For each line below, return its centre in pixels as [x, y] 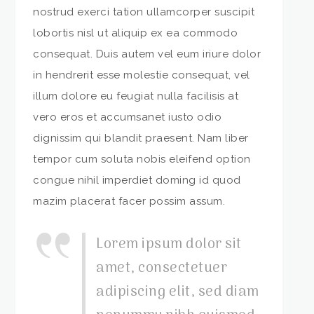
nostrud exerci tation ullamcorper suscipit [144, 12]
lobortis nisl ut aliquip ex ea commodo [136, 33]
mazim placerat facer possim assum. [129, 201]
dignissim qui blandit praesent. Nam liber [141, 138]
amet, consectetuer [162, 268]
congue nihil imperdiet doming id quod [137, 180]
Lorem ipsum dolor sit [169, 244]
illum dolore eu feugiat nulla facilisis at [136, 96]
